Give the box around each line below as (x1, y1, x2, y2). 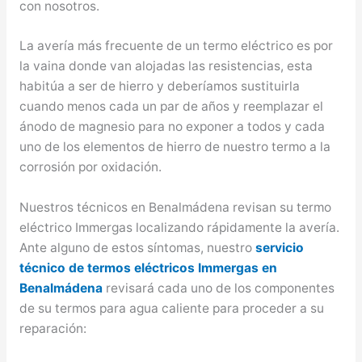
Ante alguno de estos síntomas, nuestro (19, 240, 255, 256)
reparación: (19, 321, 86, 337)
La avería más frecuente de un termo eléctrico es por (19, 38, 333, 54)
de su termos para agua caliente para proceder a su (19, 301, 324, 317)
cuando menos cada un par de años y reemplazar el (19, 99, 323, 115)
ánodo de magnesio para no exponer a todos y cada (19, 119, 325, 135)
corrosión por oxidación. (19, 159, 162, 175)
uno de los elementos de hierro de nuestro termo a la (19, 139, 330, 155)
